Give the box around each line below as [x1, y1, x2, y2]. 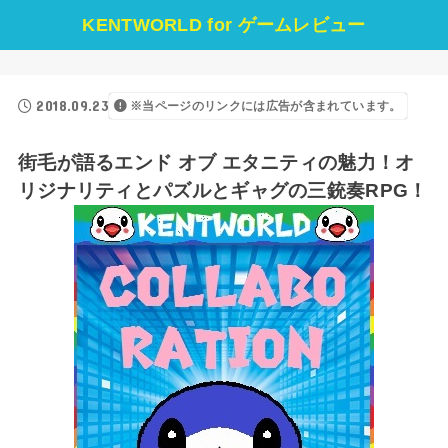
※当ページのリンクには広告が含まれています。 [129, 98, 402, 113]
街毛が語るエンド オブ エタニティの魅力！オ [17, 151, 415, 173]
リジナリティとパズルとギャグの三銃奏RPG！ [17, 179, 428, 201]
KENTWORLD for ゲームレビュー [82, 14, 366, 35]
